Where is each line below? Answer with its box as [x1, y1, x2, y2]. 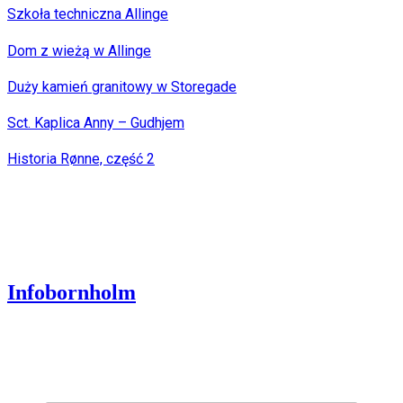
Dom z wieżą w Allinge [7, 41, 151, 59]
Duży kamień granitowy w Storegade [7, 77, 237, 95]
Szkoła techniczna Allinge [7, 5, 168, 23]
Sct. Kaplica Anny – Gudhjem [7, 114, 184, 132]
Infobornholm [7, 280, 136, 304]
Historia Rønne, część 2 [7, 150, 155, 168]
